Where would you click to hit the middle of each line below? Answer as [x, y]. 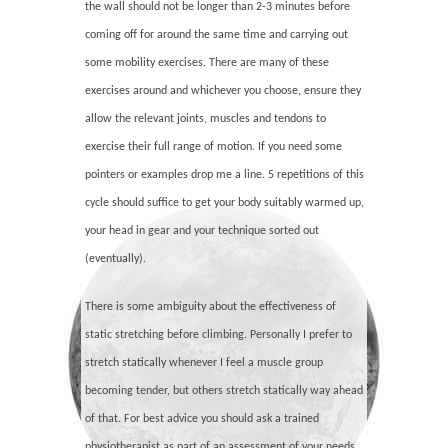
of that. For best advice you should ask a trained [202, 418]
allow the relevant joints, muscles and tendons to [206, 118]
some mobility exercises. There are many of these [207, 62]
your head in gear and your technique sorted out [202, 230]
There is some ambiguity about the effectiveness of [211, 306]
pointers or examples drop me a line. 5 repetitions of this [225, 174]
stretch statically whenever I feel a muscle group [204, 362]
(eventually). [116, 258]
